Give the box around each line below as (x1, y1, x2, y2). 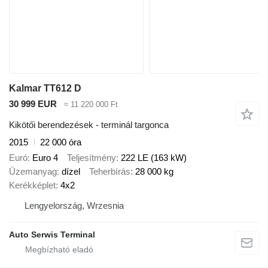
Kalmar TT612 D (9, 83, 81, 94)
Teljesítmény (67, 153, 116, 163)
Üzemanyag (9, 166, 57, 177)
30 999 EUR (9, 99, 57, 109)
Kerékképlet (9, 180, 56, 191)
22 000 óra (40, 136, 81, 147)
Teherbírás (89, 166, 130, 177)
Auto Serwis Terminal (9, 230, 95, 240)
